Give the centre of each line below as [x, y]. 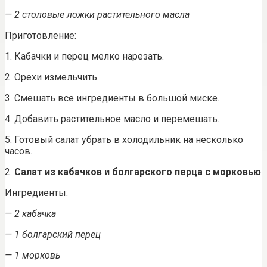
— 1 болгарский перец [53, 234]
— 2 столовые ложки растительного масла [97, 14]
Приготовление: [41, 35]
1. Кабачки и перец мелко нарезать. [84, 56]
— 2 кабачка [30, 213]
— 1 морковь [32, 255]
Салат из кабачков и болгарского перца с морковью [138, 172]
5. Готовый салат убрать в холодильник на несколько [124, 139]
